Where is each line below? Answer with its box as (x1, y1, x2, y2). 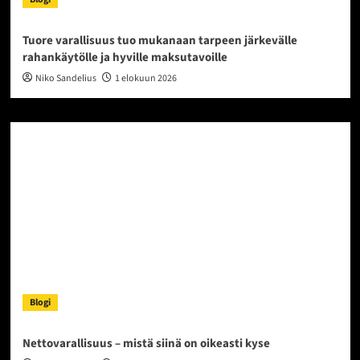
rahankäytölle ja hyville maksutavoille (22, 49, 227, 67)
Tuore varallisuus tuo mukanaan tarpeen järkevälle (22, 32, 297, 50)
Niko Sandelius (35, 72, 96, 86)
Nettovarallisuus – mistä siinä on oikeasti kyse (22, 335, 270, 353)
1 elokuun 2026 (114, 72, 177, 86)
